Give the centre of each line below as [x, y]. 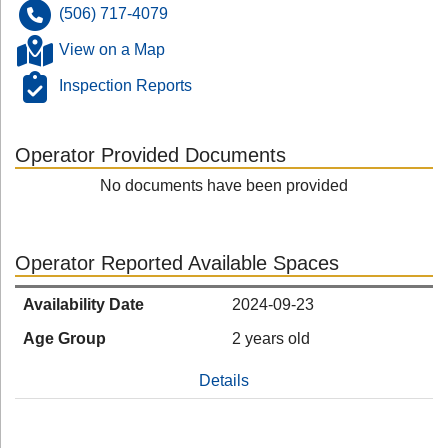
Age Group [64, 338]
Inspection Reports [125, 86]
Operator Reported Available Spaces [177, 263]
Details [224, 380]
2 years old [271, 338]
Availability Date [83, 304]
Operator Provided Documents [150, 155]
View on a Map [112, 50]
